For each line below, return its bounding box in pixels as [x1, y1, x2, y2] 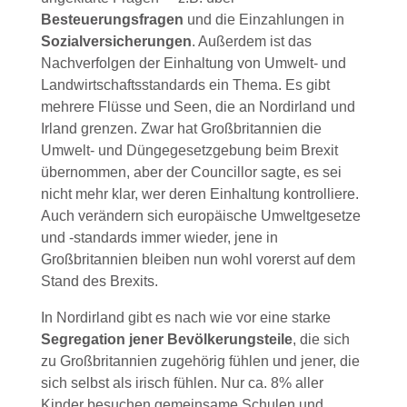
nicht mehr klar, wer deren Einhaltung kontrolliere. [40, 186, 359, 203]
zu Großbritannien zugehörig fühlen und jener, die [40, 353, 360, 370]
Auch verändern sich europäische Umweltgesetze [40, 208, 361, 224]
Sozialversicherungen [40, 34, 192, 50]
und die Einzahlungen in [186, 12, 344, 28]
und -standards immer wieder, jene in [40, 230, 278, 246]
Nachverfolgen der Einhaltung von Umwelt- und [40, 55, 346, 72]
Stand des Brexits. [40, 273, 158, 290]
